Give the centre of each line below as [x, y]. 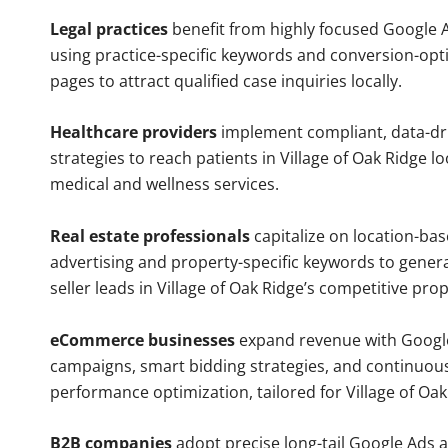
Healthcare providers [133, 132]
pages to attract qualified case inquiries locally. [226, 80]
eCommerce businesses [142, 339]
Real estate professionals [150, 236]
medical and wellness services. [164, 184]
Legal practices [109, 28]
